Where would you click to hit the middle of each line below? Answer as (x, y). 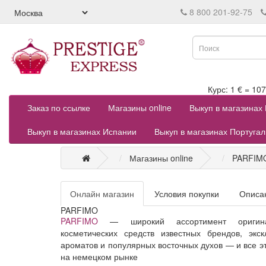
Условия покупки (187, 193)
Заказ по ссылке (59, 107)
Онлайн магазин (102, 193)
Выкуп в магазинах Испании (82, 131)
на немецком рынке (99, 256)
